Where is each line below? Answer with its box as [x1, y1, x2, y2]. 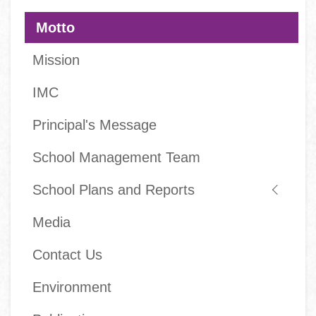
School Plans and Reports [32, 181, 195, 197]
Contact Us [32, 246, 102, 262]
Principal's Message [32, 116, 157, 133]
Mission [32, 51, 80, 68]
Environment [32, 279, 111, 295]
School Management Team [32, 149, 200, 165]
